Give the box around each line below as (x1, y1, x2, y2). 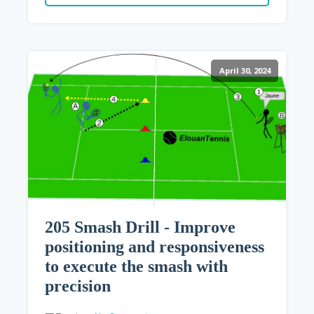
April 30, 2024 (219, 65, 271, 76)
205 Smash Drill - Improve (45, 218, 235, 237)
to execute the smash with (45, 257, 228, 276)
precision (45, 277, 111, 296)
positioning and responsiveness (45, 238, 264, 257)
